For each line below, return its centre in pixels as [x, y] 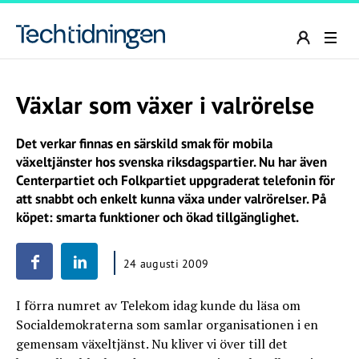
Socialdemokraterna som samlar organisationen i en [167, 325]
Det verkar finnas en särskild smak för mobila [144, 143]
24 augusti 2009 [166, 264]
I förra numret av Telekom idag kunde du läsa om [158, 305]
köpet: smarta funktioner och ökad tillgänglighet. [157, 217]
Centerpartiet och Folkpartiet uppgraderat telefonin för [175, 180]
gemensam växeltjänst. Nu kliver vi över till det [152, 344]
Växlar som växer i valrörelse [165, 105]
